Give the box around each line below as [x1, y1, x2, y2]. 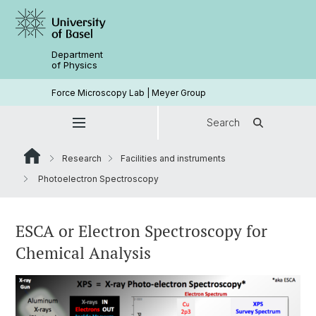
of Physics [51, 59, 98, 71]
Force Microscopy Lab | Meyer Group [51, 87, 207, 98]
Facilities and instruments [121, 153, 226, 164]
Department [51, 49, 104, 60]
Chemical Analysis [16, 242, 151, 264]
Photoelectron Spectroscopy [36, 174, 159, 184]
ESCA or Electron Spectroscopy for [16, 220, 267, 242]
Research [62, 153, 102, 164]
